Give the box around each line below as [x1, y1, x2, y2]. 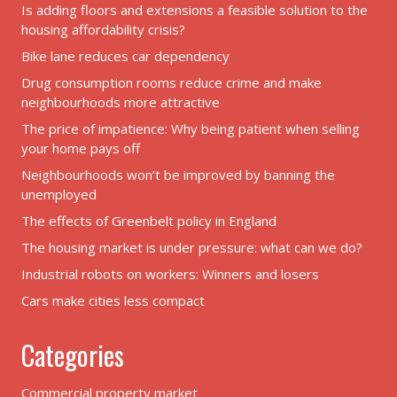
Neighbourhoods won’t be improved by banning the [21, 165, 335, 183]
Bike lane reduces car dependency [21, 46, 230, 65]
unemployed [21, 184, 97, 203]
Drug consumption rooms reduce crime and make [21, 73, 322, 91]
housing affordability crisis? [21, 19, 185, 38]
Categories [21, 334, 124, 375]
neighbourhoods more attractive [21, 92, 220, 111]
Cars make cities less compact [21, 291, 205, 309]
